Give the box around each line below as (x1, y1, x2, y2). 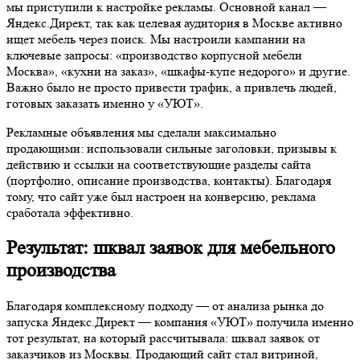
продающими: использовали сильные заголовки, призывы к (6, 141, 337, 157)
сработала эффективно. (6, 205, 133, 221)
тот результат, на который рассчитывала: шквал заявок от (6, 330, 320, 346)
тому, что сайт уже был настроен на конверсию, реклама (6, 189, 316, 205)
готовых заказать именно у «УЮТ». (6, 96, 203, 112)
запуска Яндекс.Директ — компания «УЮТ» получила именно (6, 314, 354, 330)
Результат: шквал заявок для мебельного (6, 237, 335, 260)
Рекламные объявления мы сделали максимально (6, 125, 276, 141)
